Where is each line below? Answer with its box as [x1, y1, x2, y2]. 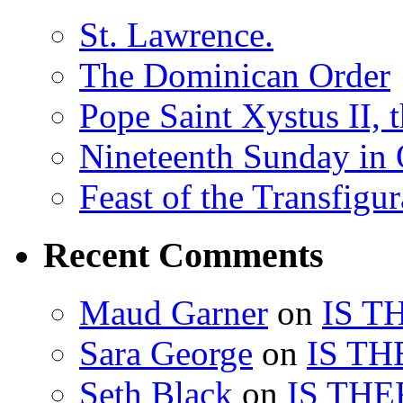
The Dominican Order [79, 56, 390, 94]
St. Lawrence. [79, 15, 273, 54]
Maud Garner [79, 293, 268, 333]
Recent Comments [43, 234, 324, 275]
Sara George [79, 334, 253, 373]
